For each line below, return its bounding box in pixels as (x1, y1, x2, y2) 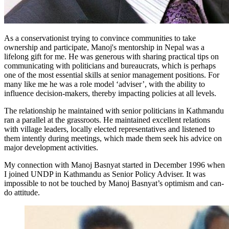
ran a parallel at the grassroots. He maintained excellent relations (4, 116, 210, 125)
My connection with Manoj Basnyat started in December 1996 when (4, 161, 225, 170)
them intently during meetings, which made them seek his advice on (4, 134, 222, 143)
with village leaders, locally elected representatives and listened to (4, 125, 215, 134)
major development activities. (4, 143, 98, 152)
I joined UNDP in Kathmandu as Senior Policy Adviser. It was (4, 170, 205, 179)
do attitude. (4, 188, 40, 197)
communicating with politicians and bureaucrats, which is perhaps (4, 61, 216, 71)
